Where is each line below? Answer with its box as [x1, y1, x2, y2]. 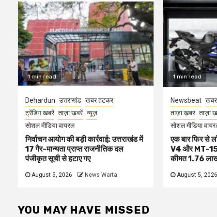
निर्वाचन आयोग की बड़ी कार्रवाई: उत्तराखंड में [25, 134, 143, 144]
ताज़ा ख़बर [170, 108, 195, 117]
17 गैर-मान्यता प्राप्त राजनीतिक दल [25, 144, 124, 154]
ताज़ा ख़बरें [58, 108, 83, 117]
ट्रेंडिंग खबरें [25, 108, 54, 117]
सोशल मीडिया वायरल [25, 121, 75, 129]
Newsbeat [170, 96, 201, 104]
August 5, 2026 [30, 171, 72, 178]
